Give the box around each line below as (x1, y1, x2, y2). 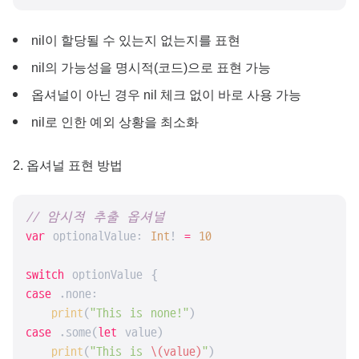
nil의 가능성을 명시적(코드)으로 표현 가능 (31, 61, 271, 75)
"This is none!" (90, 306, 189, 321)
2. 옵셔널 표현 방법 (13, 159, 123, 172)
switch (26, 268, 64, 282)
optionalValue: (45, 229, 151, 244)
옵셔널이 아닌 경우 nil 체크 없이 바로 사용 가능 (31, 88, 301, 102)
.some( (51, 325, 98, 340)
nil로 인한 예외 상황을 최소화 (31, 115, 199, 129)
